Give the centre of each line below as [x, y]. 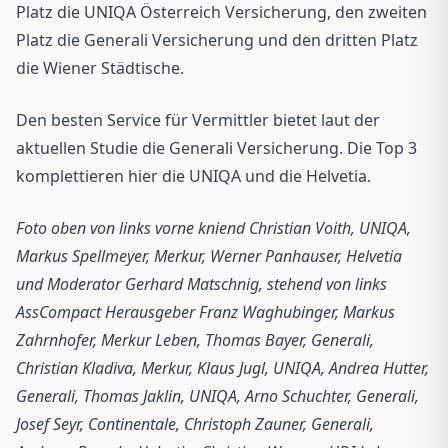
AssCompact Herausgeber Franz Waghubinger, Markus [205, 311]
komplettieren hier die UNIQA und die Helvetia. [193, 175]
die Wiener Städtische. [100, 67]
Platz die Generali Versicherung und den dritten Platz [217, 39]
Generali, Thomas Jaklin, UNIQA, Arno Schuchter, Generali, [217, 395]
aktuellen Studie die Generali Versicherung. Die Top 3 [216, 147]
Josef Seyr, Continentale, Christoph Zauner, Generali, [195, 423]
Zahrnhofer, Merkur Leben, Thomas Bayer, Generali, [195, 339]
